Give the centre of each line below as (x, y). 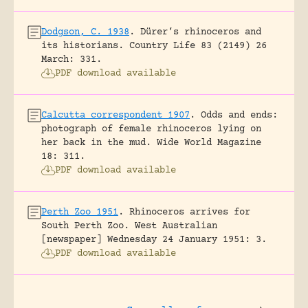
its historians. (82, 46)
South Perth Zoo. (85, 226)
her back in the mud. (96, 143)
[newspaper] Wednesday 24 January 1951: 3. (154, 240)
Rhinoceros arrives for (190, 212)
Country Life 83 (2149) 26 (198, 46)
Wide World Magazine (209, 143)
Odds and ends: (239, 115)
